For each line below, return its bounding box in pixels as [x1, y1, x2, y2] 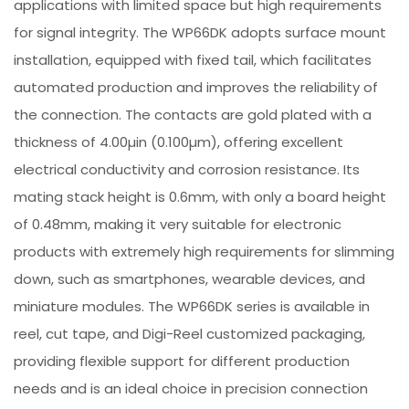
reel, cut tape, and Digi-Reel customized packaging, [14, 323, 366, 343]
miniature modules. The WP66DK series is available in [14, 296, 371, 316]
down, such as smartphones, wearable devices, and [14, 268, 366, 288]
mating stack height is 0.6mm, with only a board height [14, 186, 387, 206]
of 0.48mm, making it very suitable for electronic [14, 214, 342, 234]
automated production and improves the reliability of [14, 77, 379, 97]
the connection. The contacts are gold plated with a [14, 104, 372, 124]
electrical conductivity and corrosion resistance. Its [14, 159, 361, 179]
